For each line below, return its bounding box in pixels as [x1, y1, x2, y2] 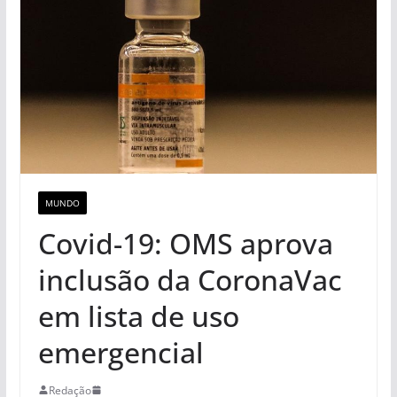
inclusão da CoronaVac [37, 260, 342, 299]
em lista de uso [37, 296, 239, 335]
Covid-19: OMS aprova [37, 223, 333, 262]
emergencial [37, 332, 204, 371]
